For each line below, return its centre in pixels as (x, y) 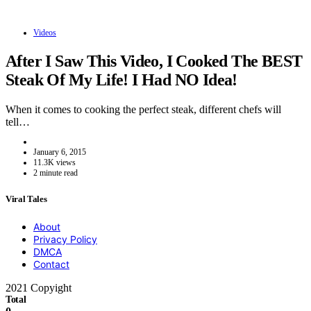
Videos (45, 33)
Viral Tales (26, 199)
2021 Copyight (39, 287)
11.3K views (54, 163)
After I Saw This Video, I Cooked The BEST (154, 61)
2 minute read (56, 173)
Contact (51, 264)
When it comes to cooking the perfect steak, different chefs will (143, 110)
